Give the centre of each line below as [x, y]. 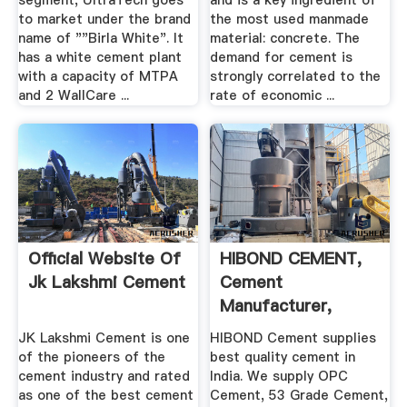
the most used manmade [290, 20]
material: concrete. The [285, 39]
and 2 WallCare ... [73, 96]
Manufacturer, [276, 306]
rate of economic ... [273, 96]
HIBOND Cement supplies [293, 338]
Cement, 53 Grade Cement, [299, 395]
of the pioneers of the [91, 357]
